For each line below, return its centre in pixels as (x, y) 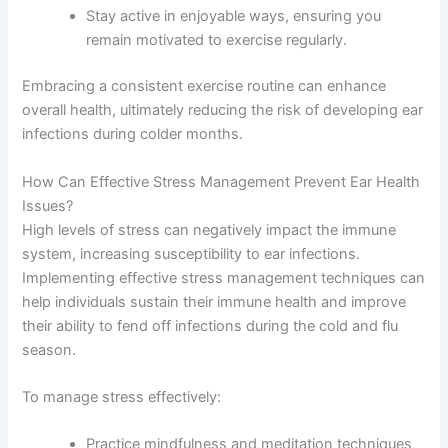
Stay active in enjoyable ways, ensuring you (234, 16)
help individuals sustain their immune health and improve (214, 301)
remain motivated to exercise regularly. (217, 40)
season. (49, 349)
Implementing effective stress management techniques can (224, 277)
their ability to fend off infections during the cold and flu (210, 325)
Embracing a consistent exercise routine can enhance (204, 86)
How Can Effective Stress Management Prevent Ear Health (221, 181)
